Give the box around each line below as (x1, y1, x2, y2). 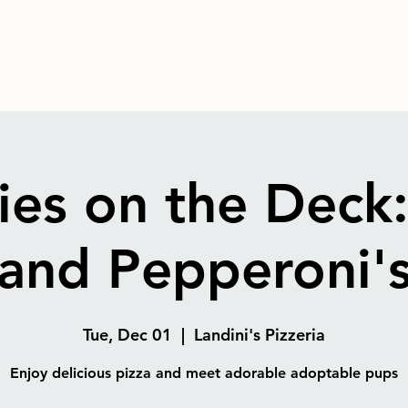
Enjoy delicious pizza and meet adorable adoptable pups (10, 364, 398, 382)
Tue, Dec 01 (83, 324, 172, 346)
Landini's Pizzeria (194, 324, 325, 346)
